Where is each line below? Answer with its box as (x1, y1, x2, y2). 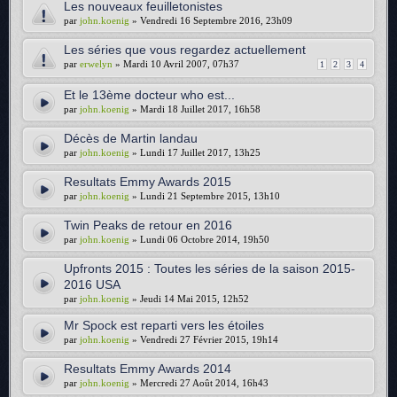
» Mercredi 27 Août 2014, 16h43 (129, 378, 269, 388)
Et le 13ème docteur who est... (64, 88, 235, 102)
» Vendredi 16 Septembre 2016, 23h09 (129, 15, 292, 26)
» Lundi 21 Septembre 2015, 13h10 (129, 191, 280, 201)
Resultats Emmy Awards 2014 (64, 362, 231, 376)
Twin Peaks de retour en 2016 (64, 218, 232, 232)
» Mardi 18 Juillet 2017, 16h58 (129, 104, 261, 114)
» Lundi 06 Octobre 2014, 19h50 (129, 234, 269, 245)
